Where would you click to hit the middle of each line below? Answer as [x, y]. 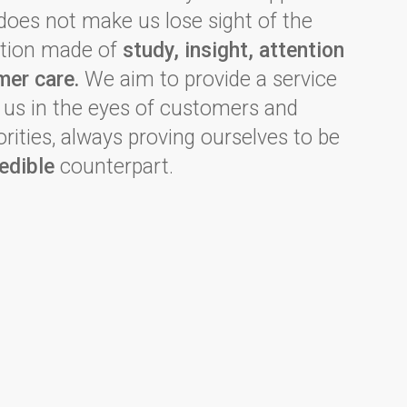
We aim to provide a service [208, 79]
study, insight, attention [233, 50]
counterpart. [114, 167]
